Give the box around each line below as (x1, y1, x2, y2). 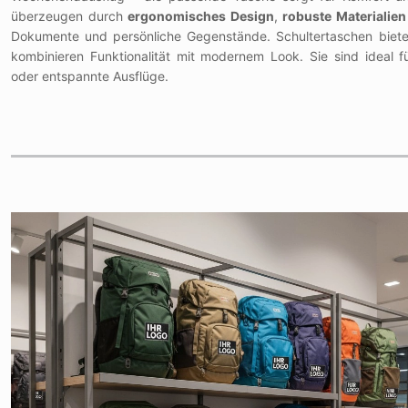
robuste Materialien (282, 7, 406, 24)
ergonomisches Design (127, 7, 274, 24)
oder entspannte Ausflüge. (11, 67, 168, 84)
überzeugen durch (11, 7, 127, 24)
